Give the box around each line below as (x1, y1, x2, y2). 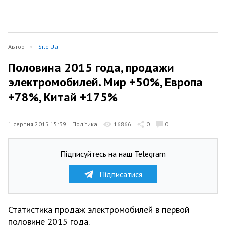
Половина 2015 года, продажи (8, 59, 174, 75)
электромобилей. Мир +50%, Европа (8, 74, 203, 90)
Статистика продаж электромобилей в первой (8, 203, 189, 215)
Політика (72, 120, 97, 128)
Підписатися (99, 168, 142, 179)
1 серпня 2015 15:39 (8, 120, 66, 128)
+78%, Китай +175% (8, 89, 118, 105)
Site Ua (38, 43, 58, 50)
